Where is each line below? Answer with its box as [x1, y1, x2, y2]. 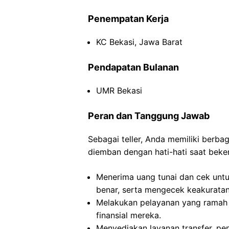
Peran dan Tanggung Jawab [88, 110, 210, 121]
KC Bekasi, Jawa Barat [96, 37, 182, 47]
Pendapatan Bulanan [88, 62, 179, 73]
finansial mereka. [96, 210, 161, 220]
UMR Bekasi [96, 85, 142, 96]
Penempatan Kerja [88, 13, 169, 24]
